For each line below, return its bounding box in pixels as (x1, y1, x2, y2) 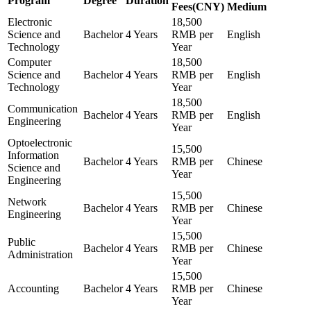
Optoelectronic (8, 136, 72, 149)
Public (8, 235, 35, 248)
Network (8, 195, 47, 208)
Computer (8, 56, 51, 68)
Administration (8, 248, 73, 260)
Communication (8, 102, 78, 115)
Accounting (8, 282, 59, 294)
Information (8, 149, 59, 161)
